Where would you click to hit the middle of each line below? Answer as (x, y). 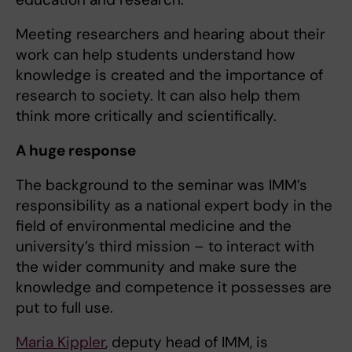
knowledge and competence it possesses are (174, 288)
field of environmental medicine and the (154, 226)
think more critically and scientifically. (146, 116)
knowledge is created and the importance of (169, 75)
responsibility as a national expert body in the (174, 206)
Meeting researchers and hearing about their (170, 35)
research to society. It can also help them (158, 96)
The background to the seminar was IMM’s (161, 185)
